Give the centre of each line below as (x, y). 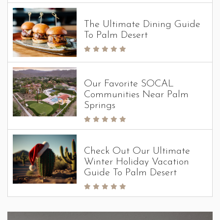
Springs (100, 106)
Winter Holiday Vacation (137, 162)
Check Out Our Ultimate (137, 151)
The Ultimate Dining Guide (142, 25)
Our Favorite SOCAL (129, 84)
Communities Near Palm (136, 95)
